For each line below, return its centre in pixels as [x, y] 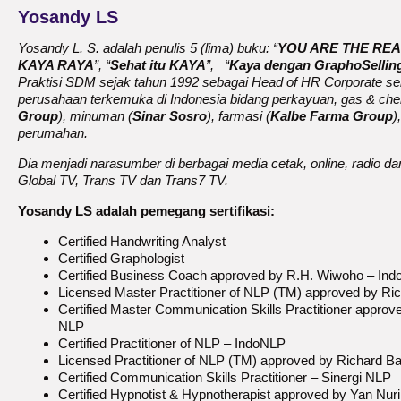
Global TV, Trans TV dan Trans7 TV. [123, 180]
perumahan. [53, 132]
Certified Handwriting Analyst [142, 241]
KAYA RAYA [56, 64]
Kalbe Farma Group [332, 115]
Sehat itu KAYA [158, 64]
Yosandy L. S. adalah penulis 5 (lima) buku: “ [148, 47]
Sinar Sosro [170, 115]
